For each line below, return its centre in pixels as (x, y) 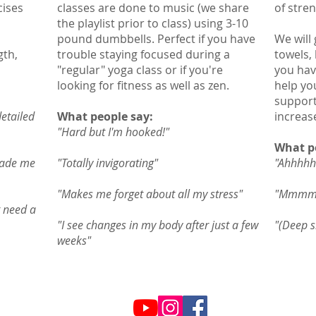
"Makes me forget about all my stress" (150, 194)
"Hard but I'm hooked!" (113, 132)
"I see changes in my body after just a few (158, 225)
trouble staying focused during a (144, 55)
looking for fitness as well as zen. (143, 86)
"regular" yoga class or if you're (140, 70)
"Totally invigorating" (108, 163)
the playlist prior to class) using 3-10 (153, 24)
